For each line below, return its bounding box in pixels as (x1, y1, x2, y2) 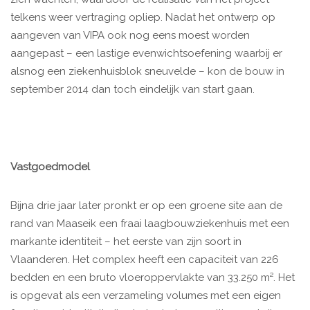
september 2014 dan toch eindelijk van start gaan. (10, 83, 255, 96)
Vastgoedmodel (10, 161, 90, 174)
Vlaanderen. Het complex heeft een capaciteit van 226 (10, 253, 279, 266)
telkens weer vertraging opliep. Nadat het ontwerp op (10, 11, 275, 24)
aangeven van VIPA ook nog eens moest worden (10, 29, 250, 42)
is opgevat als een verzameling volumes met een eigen (10, 289, 281, 302)
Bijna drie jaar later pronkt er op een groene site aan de (10, 199, 282, 212)
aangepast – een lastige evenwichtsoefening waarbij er (10, 47, 282, 60)
